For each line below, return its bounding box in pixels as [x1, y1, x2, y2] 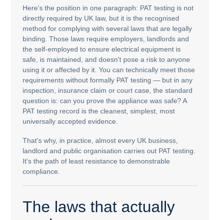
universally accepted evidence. [23, 117, 118, 126]
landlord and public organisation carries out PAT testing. [23, 146, 196, 155]
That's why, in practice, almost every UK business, [23, 136, 178, 144]
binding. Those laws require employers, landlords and [23, 35, 190, 43]
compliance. [23, 167, 60, 175]
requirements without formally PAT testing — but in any [23, 76, 193, 84]
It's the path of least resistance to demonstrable [23, 157, 170, 165]
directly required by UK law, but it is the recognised [23, 14, 180, 23]
